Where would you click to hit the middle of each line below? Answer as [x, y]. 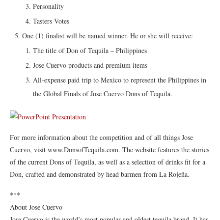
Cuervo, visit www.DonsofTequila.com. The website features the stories [110, 149]
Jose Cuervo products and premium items [90, 65]
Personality [48, 6]
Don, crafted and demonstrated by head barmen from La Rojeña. [100, 174]
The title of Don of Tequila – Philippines [90, 50]
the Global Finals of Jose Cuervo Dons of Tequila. [103, 93]
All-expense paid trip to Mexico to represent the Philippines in [120, 80]
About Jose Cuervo [36, 207]
